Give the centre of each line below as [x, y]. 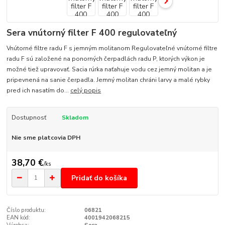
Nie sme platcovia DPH [46, 137]
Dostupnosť [29, 117]
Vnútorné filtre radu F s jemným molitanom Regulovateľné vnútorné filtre [112, 48]
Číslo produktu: [26, 210]
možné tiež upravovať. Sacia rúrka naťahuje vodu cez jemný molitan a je [109, 69]
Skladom [75, 117]
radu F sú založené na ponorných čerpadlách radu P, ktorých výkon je [106, 59]
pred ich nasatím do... [39, 90]
